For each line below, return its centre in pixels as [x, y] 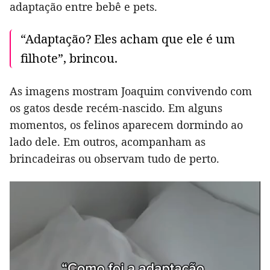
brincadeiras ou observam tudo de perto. [115, 159]
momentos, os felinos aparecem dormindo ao [126, 125]
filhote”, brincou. [69, 58]
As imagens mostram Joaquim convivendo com [131, 91]
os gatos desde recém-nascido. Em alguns [116, 108]
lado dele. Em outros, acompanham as [108, 142]
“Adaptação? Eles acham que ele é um [128, 39]
